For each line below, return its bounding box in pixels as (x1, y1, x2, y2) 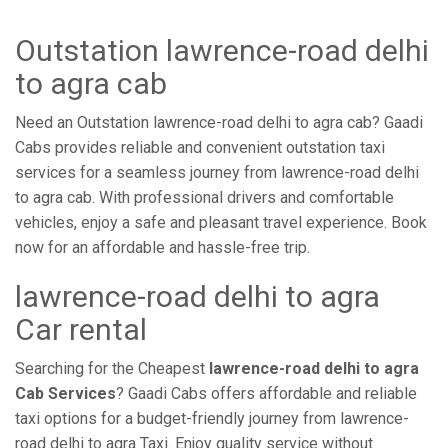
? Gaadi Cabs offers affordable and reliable (116, 384, 417, 403)
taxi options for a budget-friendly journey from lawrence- (15, 409, 409, 428)
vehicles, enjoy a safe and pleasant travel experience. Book (15, 213, 427, 232)
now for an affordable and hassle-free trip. (15, 238, 310, 257)
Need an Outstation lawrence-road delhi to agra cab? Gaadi (15, 113, 423, 132)
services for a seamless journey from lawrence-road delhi (15, 163, 419, 182)
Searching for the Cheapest (15, 359, 209, 378)
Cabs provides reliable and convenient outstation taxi (15, 138, 385, 157)
